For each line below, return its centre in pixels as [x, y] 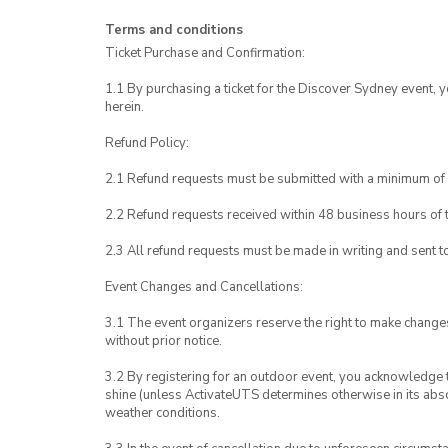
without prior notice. [163, 341]
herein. [124, 107]
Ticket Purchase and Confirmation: [205, 53]
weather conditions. [162, 413]
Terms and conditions [174, 30]
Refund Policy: [147, 143]
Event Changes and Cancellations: [204, 287]
